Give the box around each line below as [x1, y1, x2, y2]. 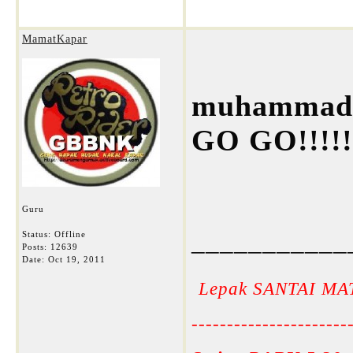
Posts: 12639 [22, 242, 78, 251]
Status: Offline [22, 229, 86, 239]
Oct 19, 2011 [48, 255, 106, 264]
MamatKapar [22, 33, 87, 45]
